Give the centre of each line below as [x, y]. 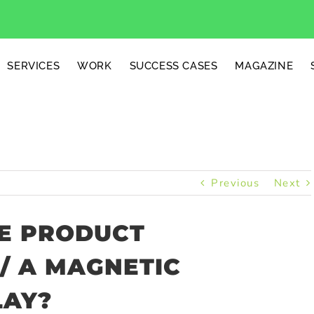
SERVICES [34, 66]
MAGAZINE [264, 66]
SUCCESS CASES [173, 66]
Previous [235, 183]
